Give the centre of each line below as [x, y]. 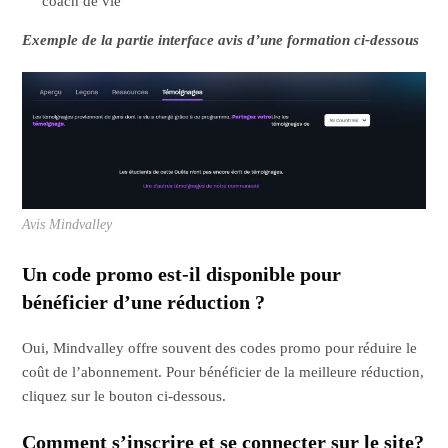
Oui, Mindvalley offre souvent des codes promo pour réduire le [220, 347]
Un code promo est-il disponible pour [182, 273]
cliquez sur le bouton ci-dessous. [124, 395]
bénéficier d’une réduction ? [144, 301]
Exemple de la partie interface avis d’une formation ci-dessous [221, 40]
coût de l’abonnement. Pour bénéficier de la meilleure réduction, [223, 371]
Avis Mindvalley [67, 224]
